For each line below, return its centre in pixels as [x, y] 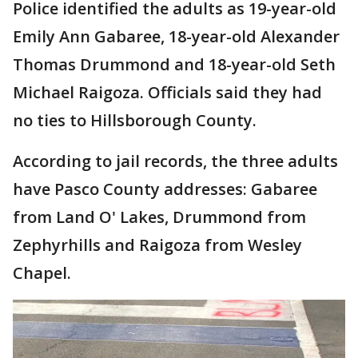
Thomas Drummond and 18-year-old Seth [174, 65]
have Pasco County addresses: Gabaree [165, 189]
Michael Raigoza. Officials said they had [167, 93]
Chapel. [44, 273]
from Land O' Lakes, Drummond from [159, 217]
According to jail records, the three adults [175, 161]
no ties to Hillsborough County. [135, 121]
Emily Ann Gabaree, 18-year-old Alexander [176, 37]
